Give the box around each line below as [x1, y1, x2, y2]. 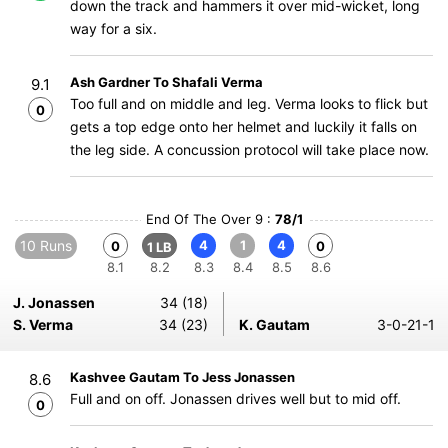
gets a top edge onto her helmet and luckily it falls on [70, 118, 417, 135]
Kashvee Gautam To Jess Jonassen [70, 369, 295, 385]
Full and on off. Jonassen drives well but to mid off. [70, 390, 401, 407]
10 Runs [20, 237, 72, 254]
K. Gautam [239, 316, 310, 333]
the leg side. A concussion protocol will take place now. [70, 141, 429, 158]
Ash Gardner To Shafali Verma [70, 74, 263, 90]
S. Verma [13, 316, 73, 333]
